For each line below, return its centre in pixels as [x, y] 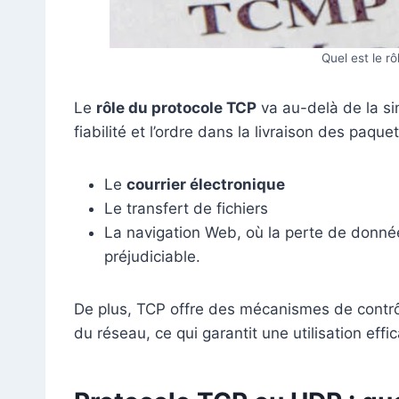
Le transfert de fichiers [186, 208]
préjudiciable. [152, 256]
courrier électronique [206, 184]
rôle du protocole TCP [176, 107]
